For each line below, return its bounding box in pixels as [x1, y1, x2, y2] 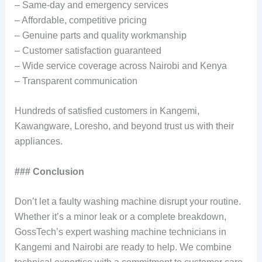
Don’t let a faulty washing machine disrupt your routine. [14, 196, 241, 207]
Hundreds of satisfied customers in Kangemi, [14, 106, 199, 116]
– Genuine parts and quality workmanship [14, 30, 187, 40]
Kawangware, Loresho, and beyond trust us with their [14, 121, 234, 132]
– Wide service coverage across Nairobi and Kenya [14, 60, 227, 71]
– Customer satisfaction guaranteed [14, 45, 161, 56]
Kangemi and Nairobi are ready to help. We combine [14, 242, 232, 253]
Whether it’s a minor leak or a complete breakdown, [14, 212, 226, 222]
